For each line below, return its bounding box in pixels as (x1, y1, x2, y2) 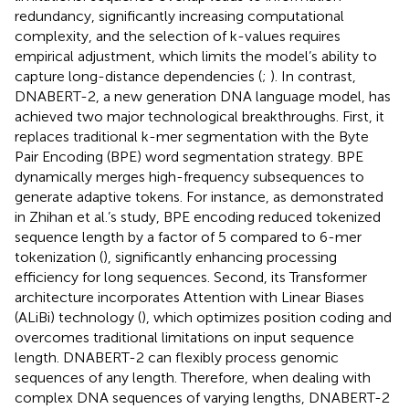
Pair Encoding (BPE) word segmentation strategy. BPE (15, 147, 363, 165)
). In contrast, (270, 67, 356, 85)
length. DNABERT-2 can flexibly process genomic (15, 348, 339, 366)
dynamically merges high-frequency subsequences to (15, 167, 364, 185)
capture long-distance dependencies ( (15, 67, 262, 85)
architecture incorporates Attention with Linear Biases (15, 288, 364, 306)
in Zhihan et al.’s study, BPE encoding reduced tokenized (15, 207, 381, 225)
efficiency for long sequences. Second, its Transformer (15, 267, 367, 286)
